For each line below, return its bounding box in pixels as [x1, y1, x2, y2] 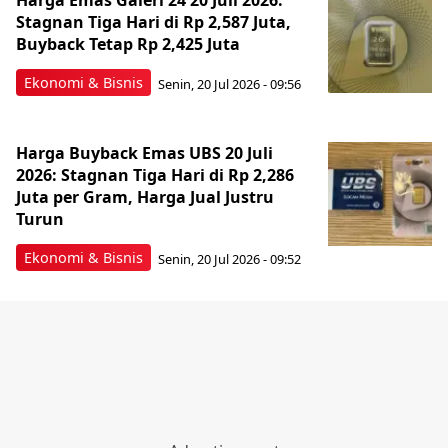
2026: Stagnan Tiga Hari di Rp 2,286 [16, 164, 294, 186]
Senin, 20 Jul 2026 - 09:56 [158, 74, 301, 93]
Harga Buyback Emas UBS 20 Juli [16, 142, 273, 164]
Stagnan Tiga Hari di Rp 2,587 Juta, [16, 11, 291, 33]
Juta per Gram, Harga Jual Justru [16, 186, 274, 208]
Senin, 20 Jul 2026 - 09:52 [158, 249, 301, 268]
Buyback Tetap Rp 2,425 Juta [16, 33, 240, 55]
